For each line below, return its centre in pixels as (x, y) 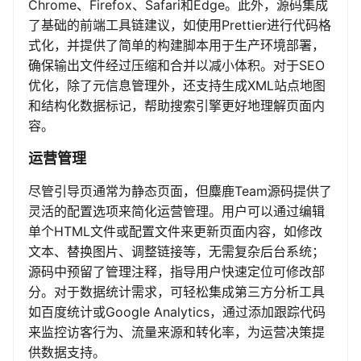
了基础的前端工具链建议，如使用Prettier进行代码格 (180, 25)
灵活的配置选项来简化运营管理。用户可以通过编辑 (176, 212)
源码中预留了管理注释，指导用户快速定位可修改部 (176, 272)
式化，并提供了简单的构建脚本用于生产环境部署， (176, 46)
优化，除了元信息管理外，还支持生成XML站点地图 (177, 86)
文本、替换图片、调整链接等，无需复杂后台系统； (176, 252)
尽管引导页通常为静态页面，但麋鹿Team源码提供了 (180, 191)
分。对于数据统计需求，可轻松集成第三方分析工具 (176, 292)
